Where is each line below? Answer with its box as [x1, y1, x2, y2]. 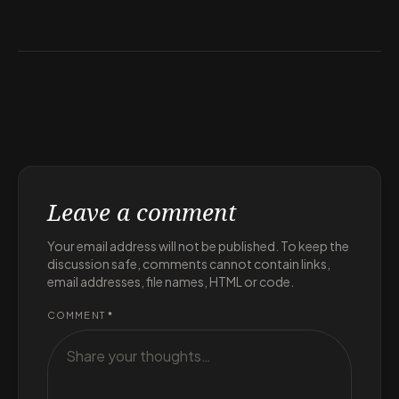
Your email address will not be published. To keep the [47, 237, 349, 254]
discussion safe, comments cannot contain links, [47, 255, 330, 272]
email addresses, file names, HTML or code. [47, 273, 294, 289]
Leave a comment [47, 195, 243, 228]
